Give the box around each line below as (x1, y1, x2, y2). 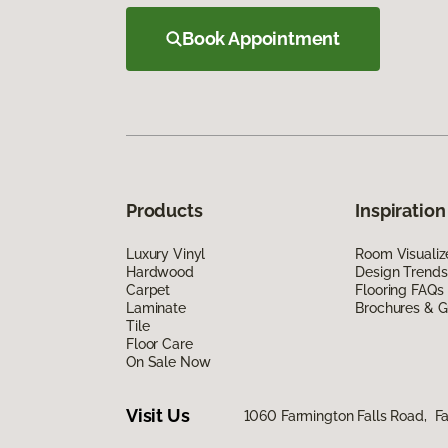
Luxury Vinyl (126, 245, 206, 262)
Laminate (126, 299, 186, 316)
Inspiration (355, 199, 446, 221)
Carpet (126, 281, 171, 298)
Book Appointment (182, 27, 341, 49)
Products (126, 199, 203, 221)
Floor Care (126, 335, 193, 352)
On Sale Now (126, 353, 211, 370)
